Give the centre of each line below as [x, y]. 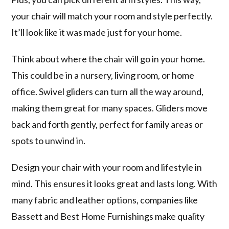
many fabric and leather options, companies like [105, 200]
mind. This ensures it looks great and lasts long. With [114, 184]
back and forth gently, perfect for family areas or [107, 124]
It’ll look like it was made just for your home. [97, 32]
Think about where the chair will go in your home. [108, 59]
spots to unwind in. [49, 141]
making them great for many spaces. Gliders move [110, 108]
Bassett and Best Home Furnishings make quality [108, 216]
